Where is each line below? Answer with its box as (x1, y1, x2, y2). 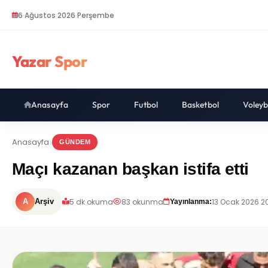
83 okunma (121, 196, 163, 207)
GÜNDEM (59, 138, 90, 145)
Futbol (134, 99, 158, 110)
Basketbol (181, 99, 219, 110)
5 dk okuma (69, 196, 113, 207)
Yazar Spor (12, 51, 87, 71)
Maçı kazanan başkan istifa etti (12, 160, 249, 178)
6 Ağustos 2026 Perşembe (18, 10, 114, 20)
